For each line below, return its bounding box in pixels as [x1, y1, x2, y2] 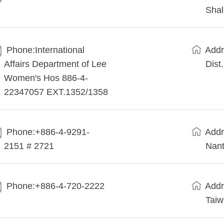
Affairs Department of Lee [4, 59, 107, 69]
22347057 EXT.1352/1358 [4, 87, 108, 97]
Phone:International [6, 45, 85, 55]
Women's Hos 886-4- [4, 73, 88, 83]
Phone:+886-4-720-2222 [6, 181, 105, 191]
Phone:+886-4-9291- [6, 127, 90, 137]
